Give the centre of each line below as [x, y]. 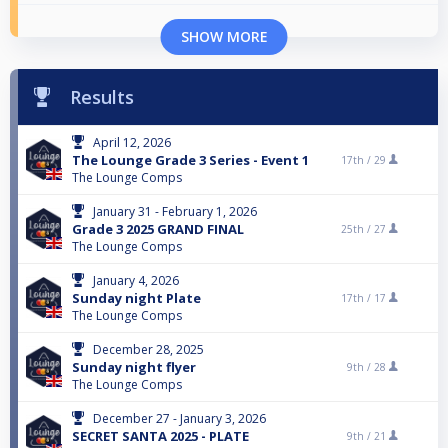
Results [102, 97]
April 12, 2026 [132, 143]
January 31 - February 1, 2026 [175, 212]
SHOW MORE [224, 37]
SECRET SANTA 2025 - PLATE [160, 436]
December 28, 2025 [148, 350]
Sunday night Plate [136, 298]
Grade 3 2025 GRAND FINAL [158, 229]
